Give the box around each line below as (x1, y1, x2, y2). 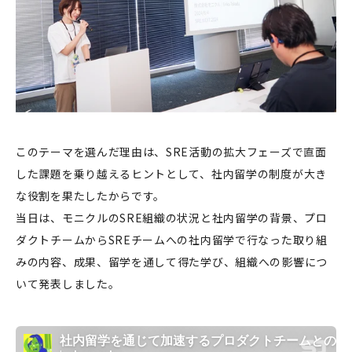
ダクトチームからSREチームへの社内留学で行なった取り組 (16, 232, 328, 248)
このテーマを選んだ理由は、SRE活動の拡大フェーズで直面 (16, 144, 327, 160)
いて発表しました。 (16, 276, 120, 292)
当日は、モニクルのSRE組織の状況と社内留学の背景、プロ (16, 210, 328, 226)
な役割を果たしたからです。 (16, 188, 166, 204)
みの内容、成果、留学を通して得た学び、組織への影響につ (16, 254, 328, 270)
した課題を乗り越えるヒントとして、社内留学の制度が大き (16, 166, 327, 182)
